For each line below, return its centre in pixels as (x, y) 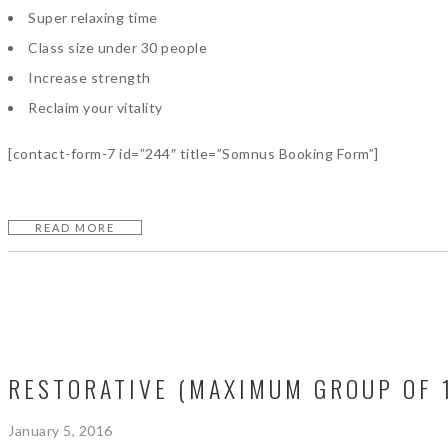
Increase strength (89, 77)
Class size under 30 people (117, 47)
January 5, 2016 (60, 430)
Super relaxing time (93, 17)
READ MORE (75, 227)
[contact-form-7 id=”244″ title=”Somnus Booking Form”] (193, 153)
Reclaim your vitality (95, 107)
